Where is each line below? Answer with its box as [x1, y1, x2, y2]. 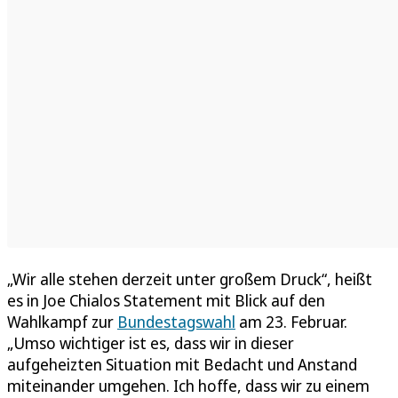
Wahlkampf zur [7, 310, 117, 332]
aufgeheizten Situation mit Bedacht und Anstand [7, 353, 357, 375]
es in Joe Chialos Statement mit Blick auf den [7, 289, 325, 311]
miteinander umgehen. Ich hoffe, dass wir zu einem [7, 374, 370, 396]
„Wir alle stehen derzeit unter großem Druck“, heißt [7, 267, 372, 290]
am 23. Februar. [235, 310, 347, 332]
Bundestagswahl [117, 310, 235, 332]
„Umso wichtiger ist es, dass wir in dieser [7, 331, 294, 354]
